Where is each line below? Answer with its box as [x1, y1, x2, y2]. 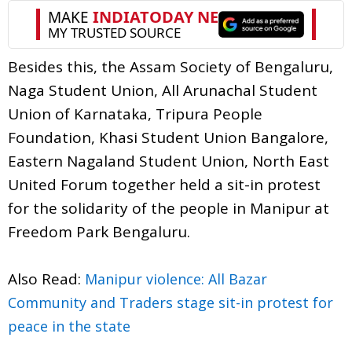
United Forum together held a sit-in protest [8, 174, 321, 195]
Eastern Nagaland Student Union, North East [8, 150, 329, 171]
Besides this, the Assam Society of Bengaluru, [8, 56, 333, 77]
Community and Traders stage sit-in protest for [8, 292, 333, 312]
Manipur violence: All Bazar [85, 269, 267, 288]
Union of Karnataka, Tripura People [8, 103, 262, 124]
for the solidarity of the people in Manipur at [8, 197, 329, 218]
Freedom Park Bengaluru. [8, 221, 190, 242]
